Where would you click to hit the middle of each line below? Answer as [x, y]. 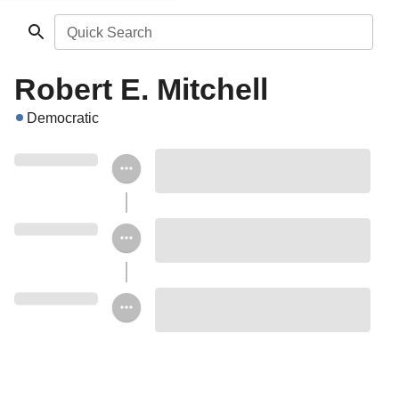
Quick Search [109, 33]
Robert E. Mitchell [141, 89]
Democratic [63, 118]
